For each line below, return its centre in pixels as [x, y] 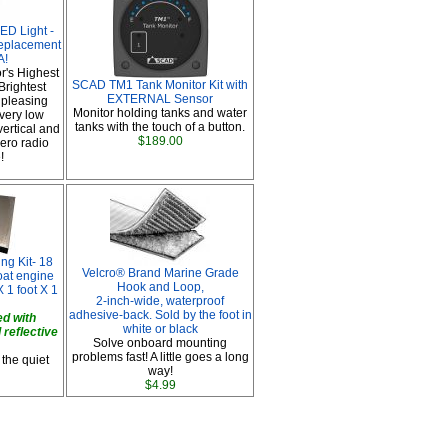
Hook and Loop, [160, 287]
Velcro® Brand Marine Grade [160, 273]
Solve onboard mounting [160, 343]
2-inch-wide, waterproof [160, 301]
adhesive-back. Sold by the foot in [160, 315]
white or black [160, 329]
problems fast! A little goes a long [160, 357]
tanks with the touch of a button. [160, 127]
